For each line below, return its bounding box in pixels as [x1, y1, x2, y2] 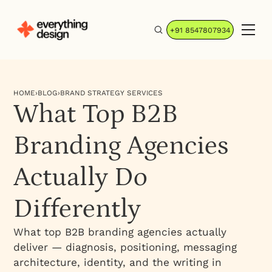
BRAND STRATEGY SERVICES [60, 89, 163, 98]
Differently [13, 194, 141, 225]
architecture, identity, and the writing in [13, 256, 222, 269]
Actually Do [13, 162, 148, 193]
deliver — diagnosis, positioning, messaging [13, 241, 237, 254]
